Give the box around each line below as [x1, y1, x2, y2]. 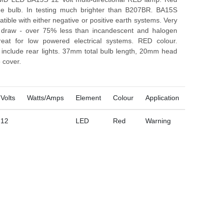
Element [76, 94, 102, 102]
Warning [145, 117, 171, 125]
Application [145, 94, 180, 102]
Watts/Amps [27, 94, 64, 102]
